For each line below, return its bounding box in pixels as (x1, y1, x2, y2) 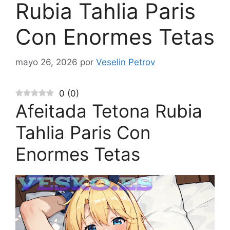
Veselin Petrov (96, 56, 155, 67)
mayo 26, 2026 (15, 56, 78, 67)
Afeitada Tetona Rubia (15, 100, 202, 122)
